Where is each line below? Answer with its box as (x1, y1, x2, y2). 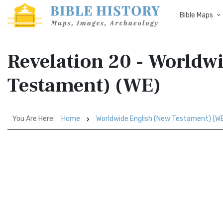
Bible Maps (180, 11, 213, 19)
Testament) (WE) (7, 73, 161, 98)
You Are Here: (12, 114, 55, 123)
